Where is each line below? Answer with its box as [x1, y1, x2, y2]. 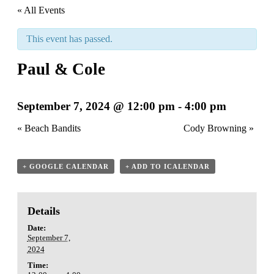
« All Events [17, 5, 65, 15]
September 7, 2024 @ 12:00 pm [17, 99, 175, 113]
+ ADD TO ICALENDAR [125, 162, 210, 170]
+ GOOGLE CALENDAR [23, 162, 109, 170]
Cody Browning [183, 122, 249, 133]
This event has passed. [26, 34, 113, 44]
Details [27, 204, 60, 217]
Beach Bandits [22, 122, 81, 133]
